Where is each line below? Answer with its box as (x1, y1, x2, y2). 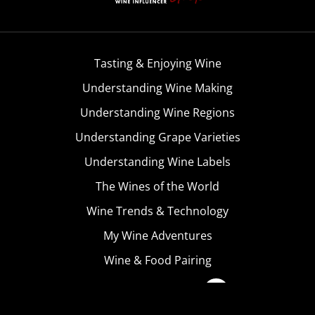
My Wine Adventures (103, 227, 212, 243)
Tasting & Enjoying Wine (94, 55, 221, 71)
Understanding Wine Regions (80, 104, 235, 120)
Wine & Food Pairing (103, 252, 212, 268)
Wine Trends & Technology (86, 202, 229, 219)
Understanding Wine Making (82, 79, 233, 96)
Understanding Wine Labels (84, 153, 231, 169)
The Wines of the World (96, 178, 219, 194)
